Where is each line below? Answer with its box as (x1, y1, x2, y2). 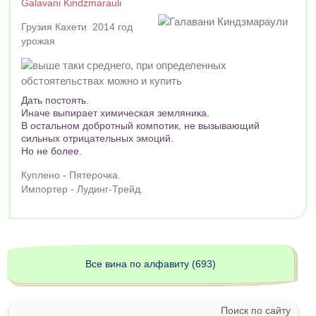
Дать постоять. (21, 95, 89, 107)
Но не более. (21, 145, 82, 157)
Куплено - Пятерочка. (21, 170, 121, 181)
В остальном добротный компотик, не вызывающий (21, 120, 260, 132)
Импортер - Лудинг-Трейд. (21, 184, 143, 195)
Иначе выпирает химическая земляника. (21, 107, 209, 119)
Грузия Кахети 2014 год (21, 21, 133, 32)
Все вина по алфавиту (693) (85, 257, 217, 269)
